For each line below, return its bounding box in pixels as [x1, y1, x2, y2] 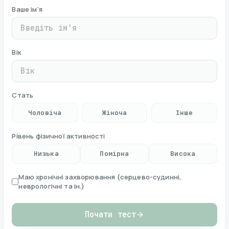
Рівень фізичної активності [12, 131, 105, 141]
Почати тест [84, 209, 136, 220]
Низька [33, 149, 59, 158]
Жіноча [102, 108, 127, 118]
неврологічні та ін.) [18, 181, 85, 191]
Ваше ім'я [12, 5, 42, 14]
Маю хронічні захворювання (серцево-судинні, [18, 172, 182, 182]
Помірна [100, 149, 129, 158]
